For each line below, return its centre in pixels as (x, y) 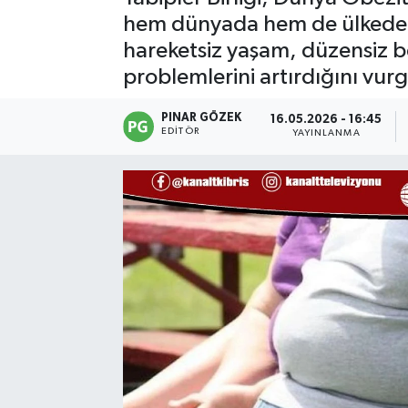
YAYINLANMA (326, 133)
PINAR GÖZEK (202, 117)
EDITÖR (180, 131)
